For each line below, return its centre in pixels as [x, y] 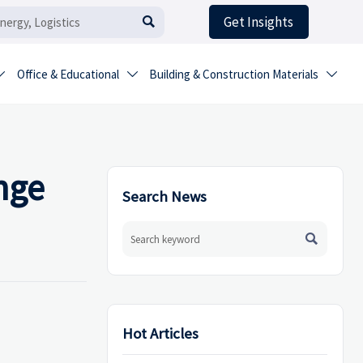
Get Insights [259, 22]
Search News [165, 196]
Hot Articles [161, 334]
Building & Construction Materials [234, 75]
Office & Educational [68, 75]
